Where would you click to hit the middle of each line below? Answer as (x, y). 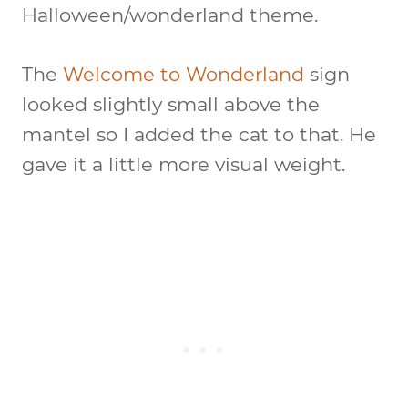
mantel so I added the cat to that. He (199, 134)
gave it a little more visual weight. (184, 164)
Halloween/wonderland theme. (170, 15)
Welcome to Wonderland (184, 74)
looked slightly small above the (171, 104)
